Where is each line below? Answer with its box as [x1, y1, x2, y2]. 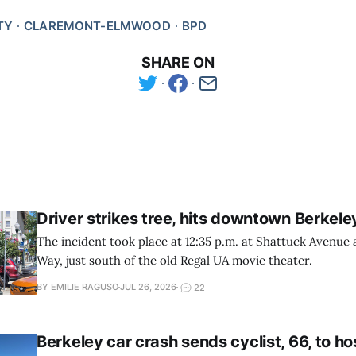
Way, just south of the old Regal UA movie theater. [37, 252, 312, 268]
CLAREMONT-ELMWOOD [24, 17, 171, 33]
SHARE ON [141, 53, 215, 71]
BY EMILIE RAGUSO [37, 281, 118, 293]
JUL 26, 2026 [120, 281, 176, 293]
